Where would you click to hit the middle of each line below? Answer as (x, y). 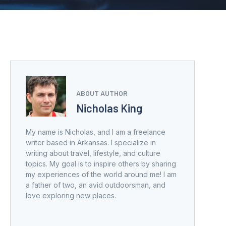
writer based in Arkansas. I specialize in (91, 142)
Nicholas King (109, 108)
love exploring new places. (71, 195)
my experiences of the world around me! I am (101, 174)
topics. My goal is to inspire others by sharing (101, 163)
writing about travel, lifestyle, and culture (93, 153)
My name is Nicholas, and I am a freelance (96, 132)
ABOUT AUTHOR (102, 93)
